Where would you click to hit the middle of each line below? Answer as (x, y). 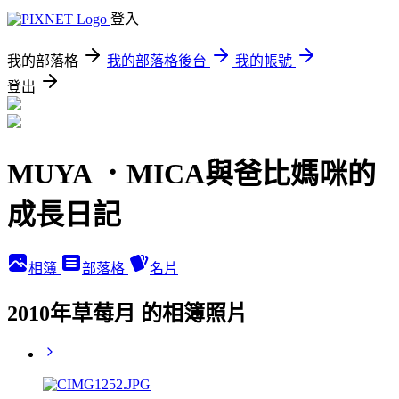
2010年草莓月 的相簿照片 (127, 313)
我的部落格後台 (157, 61)
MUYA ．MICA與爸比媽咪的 (191, 174)
